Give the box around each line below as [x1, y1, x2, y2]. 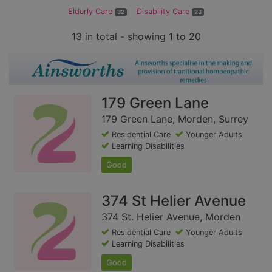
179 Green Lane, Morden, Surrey [101, 112, 248, 125]
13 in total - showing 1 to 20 [71, 30, 201, 43]
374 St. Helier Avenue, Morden [101, 210, 240, 223]
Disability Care [137, 7, 192, 16]
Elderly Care [68, 7, 115, 16]
